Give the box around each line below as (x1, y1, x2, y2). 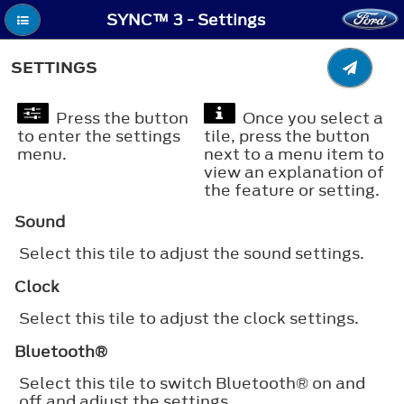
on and (308, 372, 365, 394)
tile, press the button (204, 124, 370, 147)
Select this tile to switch (19, 372, 216, 394)
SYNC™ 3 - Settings (106, 9, 266, 32)
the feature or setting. (204, 179, 380, 201)
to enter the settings (17, 124, 180, 147)
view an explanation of (204, 161, 384, 183)
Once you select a (235, 106, 383, 129)
